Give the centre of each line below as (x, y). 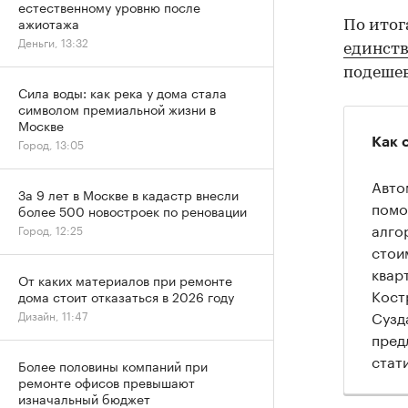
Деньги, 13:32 (53, 41)
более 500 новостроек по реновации (133, 210)
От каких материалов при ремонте (125, 280)
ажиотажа (49, 23)
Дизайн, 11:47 (53, 315)
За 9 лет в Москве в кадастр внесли (128, 194)
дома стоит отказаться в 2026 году (126, 296)
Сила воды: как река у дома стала (122, 92)
